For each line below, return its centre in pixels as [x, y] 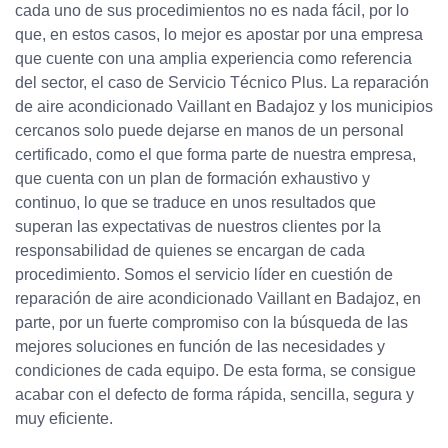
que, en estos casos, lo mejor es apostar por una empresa [219, 35]
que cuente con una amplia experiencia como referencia [213, 59]
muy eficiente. [64, 419]
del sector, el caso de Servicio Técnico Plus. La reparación [222, 83]
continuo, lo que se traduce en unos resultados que [195, 203]
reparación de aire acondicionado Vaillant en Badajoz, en [218, 299]
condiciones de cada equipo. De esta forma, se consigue [215, 371]
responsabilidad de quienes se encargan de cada [190, 251]
